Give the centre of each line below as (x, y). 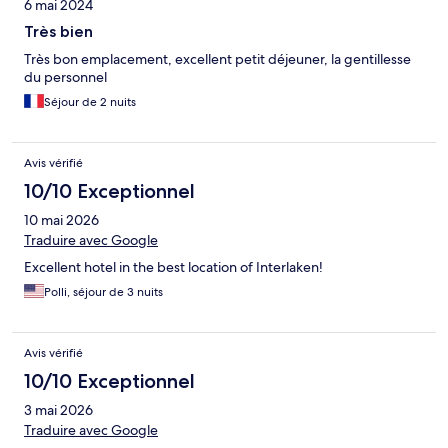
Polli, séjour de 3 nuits (103, 292)
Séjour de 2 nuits (90, 102)
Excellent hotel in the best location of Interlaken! (173, 267)
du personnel (65, 77)
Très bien (58, 32)
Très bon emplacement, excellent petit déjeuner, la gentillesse (217, 59)
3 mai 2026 (58, 410)
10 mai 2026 (61, 220)
